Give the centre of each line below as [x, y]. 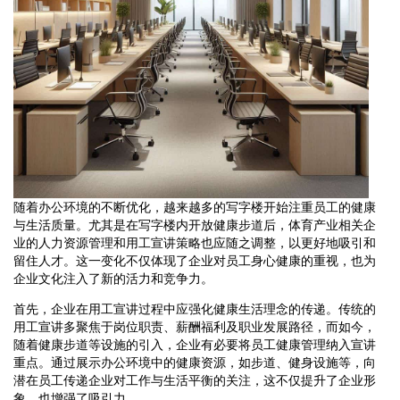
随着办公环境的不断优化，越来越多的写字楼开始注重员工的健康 [195, 207]
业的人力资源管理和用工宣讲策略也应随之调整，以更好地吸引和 [195, 242]
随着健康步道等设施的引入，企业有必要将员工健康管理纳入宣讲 [195, 344]
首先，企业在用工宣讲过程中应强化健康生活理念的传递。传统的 [195, 308]
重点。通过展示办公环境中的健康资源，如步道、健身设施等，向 [195, 362]
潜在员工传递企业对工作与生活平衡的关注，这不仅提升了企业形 [195, 380]
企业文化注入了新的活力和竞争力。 [113, 278]
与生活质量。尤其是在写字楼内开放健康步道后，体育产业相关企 [195, 225]
